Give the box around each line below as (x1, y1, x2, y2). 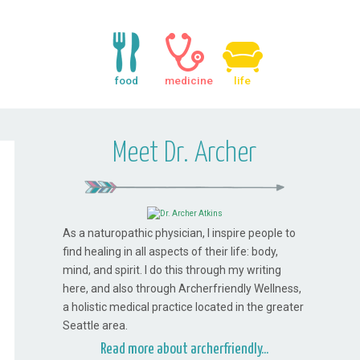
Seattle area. (63, 319, 129, 333)
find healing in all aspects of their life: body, (63, 245, 279, 259)
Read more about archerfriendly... (100, 342, 269, 358)
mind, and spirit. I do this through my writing (63, 264, 282, 277)
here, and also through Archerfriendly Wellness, (63, 282, 302, 296)
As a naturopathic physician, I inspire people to (63, 227, 297, 240)
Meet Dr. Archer (112, 140, 257, 168)
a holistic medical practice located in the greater (63, 301, 305, 314)
